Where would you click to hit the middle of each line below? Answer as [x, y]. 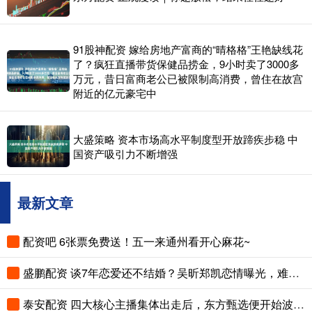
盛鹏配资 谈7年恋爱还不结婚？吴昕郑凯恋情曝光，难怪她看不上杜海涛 [294, 273]
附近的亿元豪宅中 [115, 93]
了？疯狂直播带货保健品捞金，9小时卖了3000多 [186, 64]
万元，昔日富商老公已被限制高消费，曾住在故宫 [188, 79]
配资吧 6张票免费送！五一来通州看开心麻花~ [136, 242]
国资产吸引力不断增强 [125, 154]
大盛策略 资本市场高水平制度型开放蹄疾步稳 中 [186, 139]
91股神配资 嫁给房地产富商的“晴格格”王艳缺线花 [188, 49]
